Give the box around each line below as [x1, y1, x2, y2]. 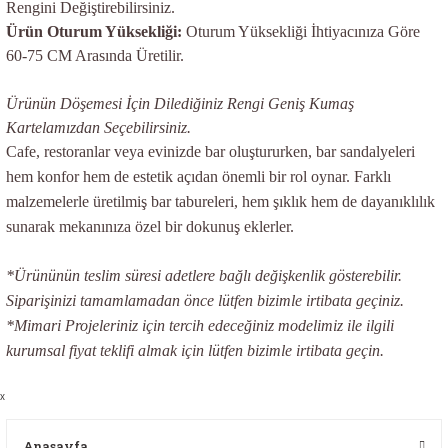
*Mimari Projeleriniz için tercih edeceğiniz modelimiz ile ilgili [6, 317, 394, 334]
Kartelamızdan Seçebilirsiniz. [6, 119, 191, 136]
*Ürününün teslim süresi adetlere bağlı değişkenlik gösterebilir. [6, 267, 402, 284]
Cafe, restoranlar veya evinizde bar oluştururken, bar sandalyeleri [6, 143, 415, 160]
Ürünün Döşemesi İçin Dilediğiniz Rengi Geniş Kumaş [6, 95, 354, 112]
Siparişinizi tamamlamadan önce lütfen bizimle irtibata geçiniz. [6, 292, 404, 309]
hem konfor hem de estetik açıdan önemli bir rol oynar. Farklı [6, 168, 391, 185]
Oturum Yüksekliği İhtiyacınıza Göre [182, 23, 420, 40]
